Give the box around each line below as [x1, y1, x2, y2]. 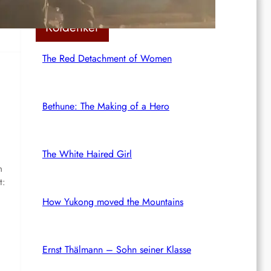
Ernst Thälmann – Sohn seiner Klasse [42, 242, 191, 256]
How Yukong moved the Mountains [42, 194, 183, 209]
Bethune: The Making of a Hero [42, 99, 169, 113]
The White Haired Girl [42, 146, 132, 161]
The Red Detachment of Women [42, 51, 172, 65]
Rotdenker [45, 18, 100, 36]
